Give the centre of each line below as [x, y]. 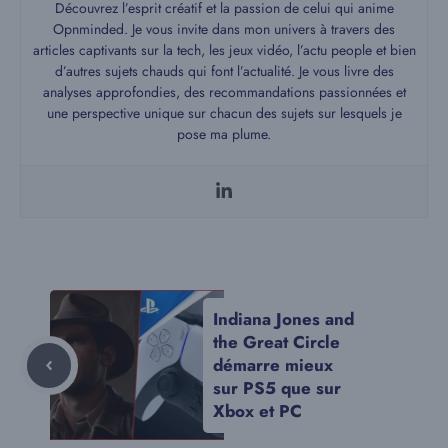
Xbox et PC [257, 410]
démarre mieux [273, 364]
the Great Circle [276, 341]
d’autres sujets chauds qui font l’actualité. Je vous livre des [224, 70]
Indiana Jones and [283, 318]
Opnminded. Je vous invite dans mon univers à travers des [224, 28]
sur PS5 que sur [277, 387]
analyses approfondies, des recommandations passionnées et [224, 91]
